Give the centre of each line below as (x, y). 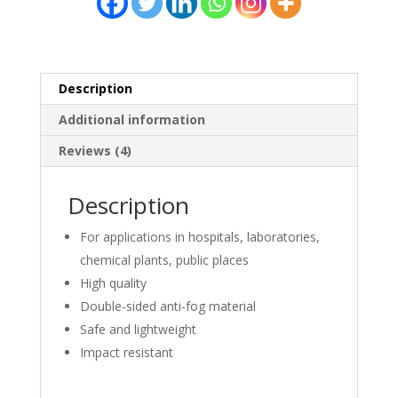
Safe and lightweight (138, 330)
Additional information (131, 120)
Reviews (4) (95, 151)
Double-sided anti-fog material (167, 306)
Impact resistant (126, 353)
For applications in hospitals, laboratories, (199, 237)
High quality (113, 283)
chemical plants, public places (164, 260)
